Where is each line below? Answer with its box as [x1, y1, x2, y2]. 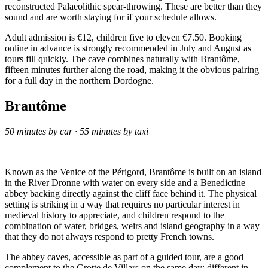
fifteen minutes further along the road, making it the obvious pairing [5, 65, 259, 75]
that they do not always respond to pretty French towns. [5, 232, 214, 242]
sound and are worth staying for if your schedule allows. [5, 12, 217, 23]
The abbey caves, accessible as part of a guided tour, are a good [5, 252, 243, 263]
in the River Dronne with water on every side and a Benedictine [5, 178, 245, 188]
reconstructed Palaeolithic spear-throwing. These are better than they [5, 1, 262, 12]
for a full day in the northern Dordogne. [5, 75, 154, 86]
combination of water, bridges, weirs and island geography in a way [5, 221, 260, 232]
